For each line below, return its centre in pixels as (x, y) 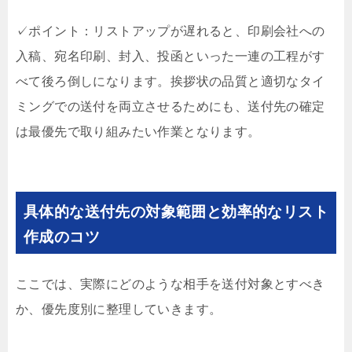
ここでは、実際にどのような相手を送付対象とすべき (170, 284)
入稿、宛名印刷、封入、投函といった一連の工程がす (170, 57)
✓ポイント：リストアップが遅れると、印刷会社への (170, 31)
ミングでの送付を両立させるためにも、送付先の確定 (170, 107)
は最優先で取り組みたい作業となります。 (138, 132)
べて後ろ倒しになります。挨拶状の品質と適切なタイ (170, 82)
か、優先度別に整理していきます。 (119, 310)
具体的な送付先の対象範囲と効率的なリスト (176, 212)
